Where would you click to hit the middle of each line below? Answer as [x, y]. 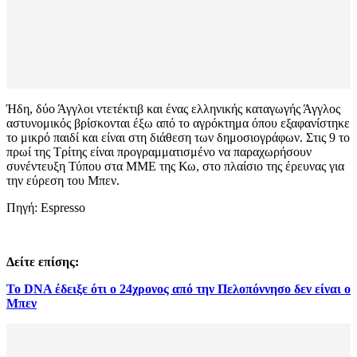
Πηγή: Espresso [46, 208]
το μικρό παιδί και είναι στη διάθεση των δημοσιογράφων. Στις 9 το [178, 138]
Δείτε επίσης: [43, 262]
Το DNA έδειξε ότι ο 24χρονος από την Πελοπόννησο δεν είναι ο [178, 289]
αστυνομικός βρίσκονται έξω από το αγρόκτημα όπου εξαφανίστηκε [178, 124]
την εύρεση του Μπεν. [65, 181]
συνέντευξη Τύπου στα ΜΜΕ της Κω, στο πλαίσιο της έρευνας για [175, 167]
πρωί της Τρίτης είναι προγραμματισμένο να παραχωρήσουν [159, 152]
